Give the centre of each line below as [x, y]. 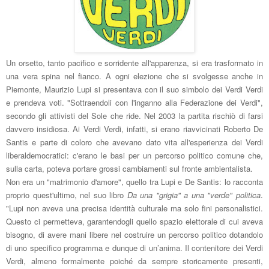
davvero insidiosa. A [42, 129]
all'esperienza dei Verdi [220, 142]
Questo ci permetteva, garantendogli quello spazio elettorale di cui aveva [134, 222]
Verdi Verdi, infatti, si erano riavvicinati [153, 129]
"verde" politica [234, 195]
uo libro [112, 195]
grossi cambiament [131, 169]
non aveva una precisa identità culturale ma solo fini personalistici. [143, 208]
